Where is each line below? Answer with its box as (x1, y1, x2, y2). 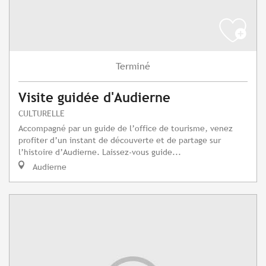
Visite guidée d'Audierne (18, 90, 170, 106)
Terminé (116, 61, 150, 72)
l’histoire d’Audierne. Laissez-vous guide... (18, 147, 181, 157)
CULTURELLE (18, 108, 65, 119)
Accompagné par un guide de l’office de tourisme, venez (18, 123, 233, 134)
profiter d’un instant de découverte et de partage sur (18, 135, 221, 145)
